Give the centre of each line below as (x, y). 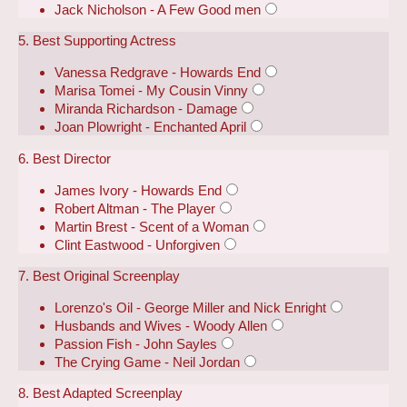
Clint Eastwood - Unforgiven (137, 244)
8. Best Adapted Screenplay (100, 393)
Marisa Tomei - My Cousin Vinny (151, 91)
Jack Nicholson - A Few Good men (158, 10)
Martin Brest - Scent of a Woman (152, 226)
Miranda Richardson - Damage (146, 109)
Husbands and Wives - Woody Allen (161, 326)
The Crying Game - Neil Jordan (147, 362)
